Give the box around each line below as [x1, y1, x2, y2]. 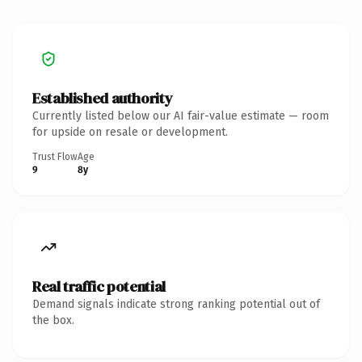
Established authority [32, 87, 173, 108]
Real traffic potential [32, 276, 166, 297]
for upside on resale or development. [32, 124, 228, 139]
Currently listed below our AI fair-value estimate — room [32, 108, 329, 123]
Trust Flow [32, 150, 78, 162]
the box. [32, 313, 74, 327]
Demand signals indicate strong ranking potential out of [32, 297, 320, 311]
